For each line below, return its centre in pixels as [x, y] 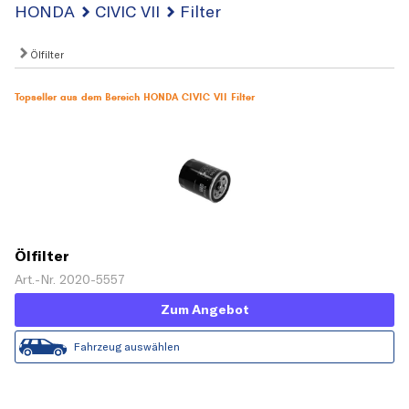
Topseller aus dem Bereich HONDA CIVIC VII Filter [135, 97]
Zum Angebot [204, 310]
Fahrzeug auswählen [127, 347]
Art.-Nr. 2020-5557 [70, 280]
